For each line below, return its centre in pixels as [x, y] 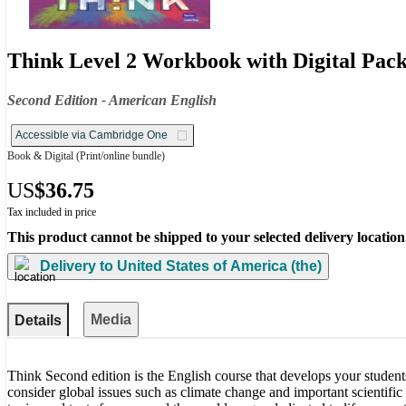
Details [38, 320]
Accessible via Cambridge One [92, 135]
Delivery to [77, 266]
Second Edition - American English [112, 100]
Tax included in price [52, 212]
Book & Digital [40, 155]
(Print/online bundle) [119, 155]
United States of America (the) [217, 266]
